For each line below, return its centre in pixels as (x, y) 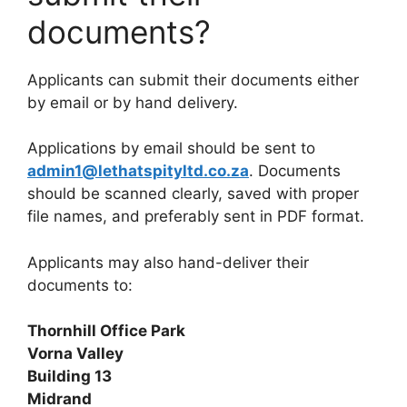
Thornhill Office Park (106, 331)
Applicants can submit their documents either (193, 79)
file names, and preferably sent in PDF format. (196, 217)
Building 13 (69, 377)
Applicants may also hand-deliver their (168, 262)
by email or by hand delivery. (133, 102)
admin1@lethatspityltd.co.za (138, 171)
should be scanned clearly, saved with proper (193, 194)
